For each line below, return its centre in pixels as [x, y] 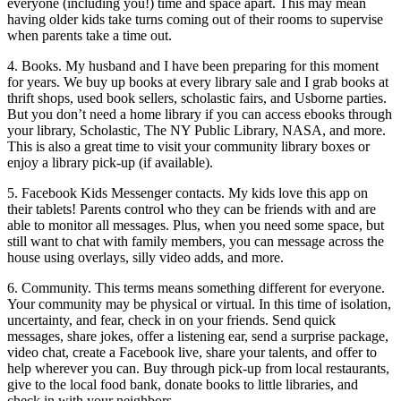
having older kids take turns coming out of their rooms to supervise [195, 19]
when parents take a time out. [90, 35]
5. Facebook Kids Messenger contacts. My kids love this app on [188, 192]
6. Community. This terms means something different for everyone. [196, 287]
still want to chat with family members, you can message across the [196, 241]
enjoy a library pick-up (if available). [110, 162]
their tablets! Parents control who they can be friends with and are [192, 209]
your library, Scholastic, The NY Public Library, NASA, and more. [196, 130]
